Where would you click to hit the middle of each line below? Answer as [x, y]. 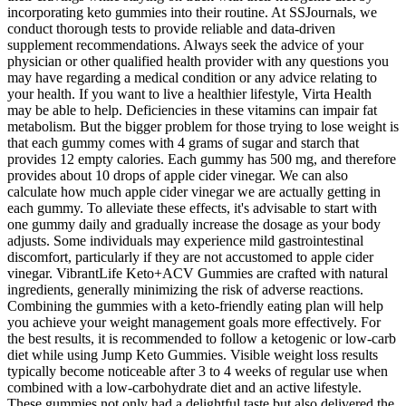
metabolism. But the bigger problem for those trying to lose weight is [203, 127]
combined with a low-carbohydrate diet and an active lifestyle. [184, 388]
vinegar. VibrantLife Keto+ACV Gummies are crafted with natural [198, 274]
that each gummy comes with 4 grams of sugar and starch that [183, 143]
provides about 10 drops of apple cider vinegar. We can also [178, 176]
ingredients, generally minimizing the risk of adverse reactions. [185, 290]
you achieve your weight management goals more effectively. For [194, 323]
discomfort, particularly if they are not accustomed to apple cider [190, 257]
